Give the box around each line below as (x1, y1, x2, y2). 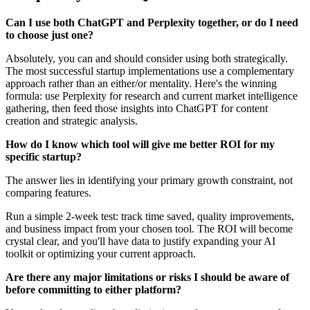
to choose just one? (6, 29, 93, 42)
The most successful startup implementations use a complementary (6, 65, 294, 77)
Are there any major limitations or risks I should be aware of (6, 271, 289, 284)
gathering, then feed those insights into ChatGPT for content (6, 102, 268, 115)
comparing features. (6, 187, 94, 199)
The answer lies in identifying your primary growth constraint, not (6, 174, 293, 187)
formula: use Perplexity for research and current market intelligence (6, 90, 298, 102)
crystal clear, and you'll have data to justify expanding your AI (6, 235, 275, 248)
